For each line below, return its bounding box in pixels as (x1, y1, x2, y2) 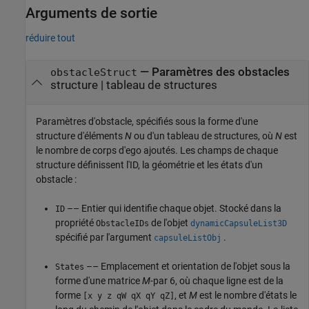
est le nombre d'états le (197, 290, 297, 301)
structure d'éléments (36, 130, 125, 142)
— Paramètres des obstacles (137, 66, 290, 79)
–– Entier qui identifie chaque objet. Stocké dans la (65, 203, 281, 215)
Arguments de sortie (26, 4, 157, 21)
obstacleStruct (50, 67, 137, 78)
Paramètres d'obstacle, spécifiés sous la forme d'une (36, 116, 258, 128)
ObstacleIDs (96, 219, 149, 229)
